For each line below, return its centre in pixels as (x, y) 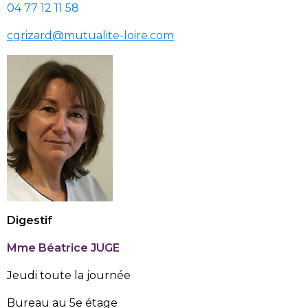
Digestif (30, 221)
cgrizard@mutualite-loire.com (90, 36)
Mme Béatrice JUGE (63, 248)
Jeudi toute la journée (69, 276)
